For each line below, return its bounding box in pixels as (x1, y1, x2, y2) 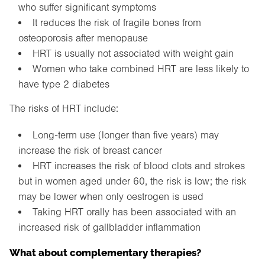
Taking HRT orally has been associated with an (32, 206, 236, 218)
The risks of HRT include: (9, 103, 118, 115)
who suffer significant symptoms (18, 2, 156, 14)
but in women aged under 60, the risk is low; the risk (18, 176, 247, 188)
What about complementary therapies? (9, 244, 201, 259)
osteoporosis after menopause (18, 33, 148, 44)
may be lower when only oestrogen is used (18, 191, 203, 203)
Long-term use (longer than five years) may (32, 130, 219, 141)
